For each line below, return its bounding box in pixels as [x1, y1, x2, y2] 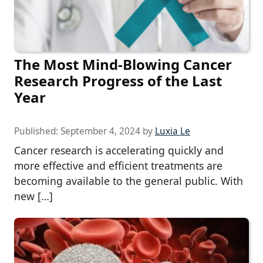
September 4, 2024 [60, 125, 140, 138]
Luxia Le [155, 125, 190, 138]
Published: [14, 125, 60, 138]
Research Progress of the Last [14, 71, 222, 91]
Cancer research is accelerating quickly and [14, 143, 224, 158]
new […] [14, 189, 53, 204]
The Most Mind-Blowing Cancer [14, 55, 232, 75]
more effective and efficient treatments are [14, 159, 222, 173]
